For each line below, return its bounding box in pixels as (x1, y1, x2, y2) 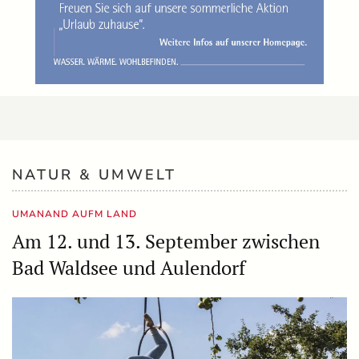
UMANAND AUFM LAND (12, 208, 137, 220)
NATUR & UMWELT (12, 165, 176, 184)
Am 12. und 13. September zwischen (12, 228, 320, 254)
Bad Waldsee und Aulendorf (12, 255, 245, 280)
